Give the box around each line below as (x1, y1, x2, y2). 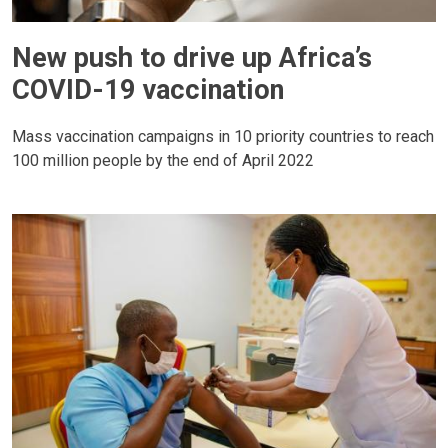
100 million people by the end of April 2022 (12, 150, 314, 170)
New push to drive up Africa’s (12, 41, 372, 74)
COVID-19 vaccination (12, 73, 284, 106)
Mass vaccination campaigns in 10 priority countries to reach (12, 126, 434, 146)
